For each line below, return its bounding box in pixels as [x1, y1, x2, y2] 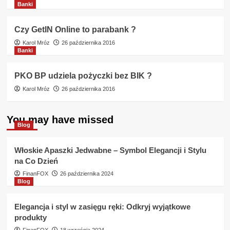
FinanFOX [22, 170, 48, 177]
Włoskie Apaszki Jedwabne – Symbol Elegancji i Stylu [14, 146, 206, 155]
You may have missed [6, 114, 113, 125]
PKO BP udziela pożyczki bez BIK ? [14, 71, 152, 80]
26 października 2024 [60, 170, 113, 177]
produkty [14, 213, 47, 222]
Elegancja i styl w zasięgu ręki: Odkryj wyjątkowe [14, 202, 190, 211]
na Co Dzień [14, 157, 58, 165]
